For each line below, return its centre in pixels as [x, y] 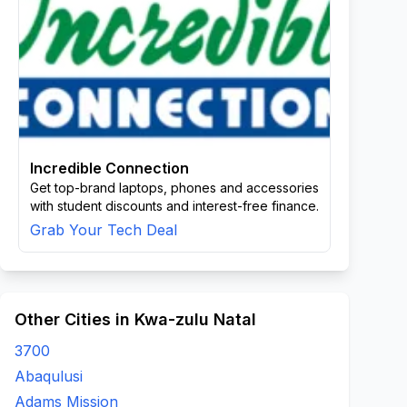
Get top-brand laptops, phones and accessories [174, 188]
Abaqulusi [49, 376]
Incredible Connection [109, 168]
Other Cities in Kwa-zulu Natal [135, 319]
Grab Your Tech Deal [104, 230]
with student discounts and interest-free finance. [174, 206]
